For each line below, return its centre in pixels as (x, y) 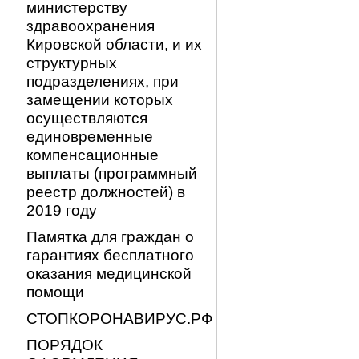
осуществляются (87, 118)
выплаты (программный (112, 173)
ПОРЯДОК (65, 345)
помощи (55, 292)
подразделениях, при (103, 81)
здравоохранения (91, 26)
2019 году (62, 210)
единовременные (90, 136)
